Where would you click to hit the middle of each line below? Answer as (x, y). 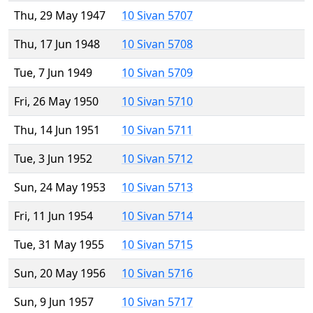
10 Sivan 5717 (157, 302)
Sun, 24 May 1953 (60, 188)
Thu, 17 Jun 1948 (57, 44)
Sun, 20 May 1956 (60, 274)
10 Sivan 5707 (157, 16)
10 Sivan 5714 (157, 216)
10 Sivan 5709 (157, 73)
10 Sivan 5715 (157, 245)
